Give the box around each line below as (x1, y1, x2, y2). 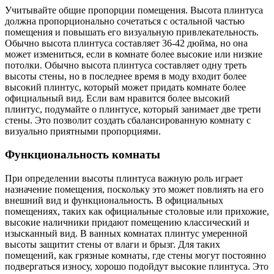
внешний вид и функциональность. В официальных (5, 195, 223, 206)
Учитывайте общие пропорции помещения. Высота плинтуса (5, 4, 263, 15)
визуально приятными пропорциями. (5, 125, 161, 136)
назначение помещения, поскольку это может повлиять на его (5, 184, 264, 195)
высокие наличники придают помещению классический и (5, 217, 250, 228)
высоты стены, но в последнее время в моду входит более (5, 70, 246, 81)
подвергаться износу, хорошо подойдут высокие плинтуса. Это (5, 261, 268, 272)
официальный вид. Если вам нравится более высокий (5, 92, 230, 103)
